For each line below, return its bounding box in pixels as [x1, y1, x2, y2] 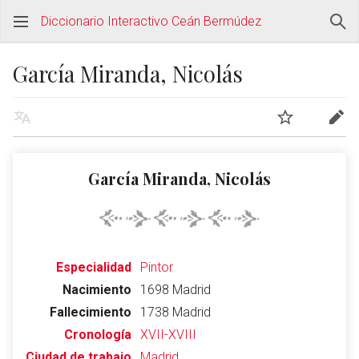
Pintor [140, 260, 173, 275]
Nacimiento [63, 282, 131, 297]
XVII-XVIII [140, 327, 196, 342]
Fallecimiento [50, 305, 131, 320]
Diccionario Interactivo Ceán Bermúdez [41, 14, 261, 29]
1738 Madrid [140, 305, 211, 320]
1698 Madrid [140, 282, 211, 297]
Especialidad [56, 260, 131, 275]
